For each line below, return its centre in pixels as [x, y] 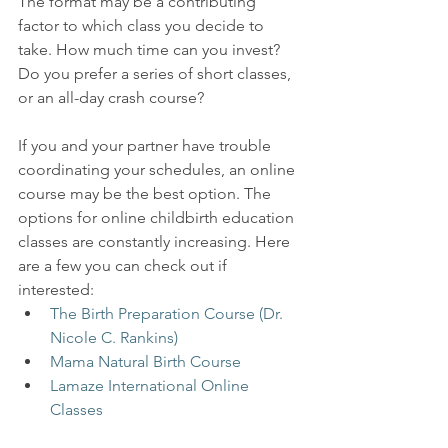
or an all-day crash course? [111, 97]
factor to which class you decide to [143, 25]
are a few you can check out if [124, 265]
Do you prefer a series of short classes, [156, 73]
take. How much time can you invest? [151, 49]
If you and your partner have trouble [146, 145]
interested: [56, 289]
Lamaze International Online [151, 385]
